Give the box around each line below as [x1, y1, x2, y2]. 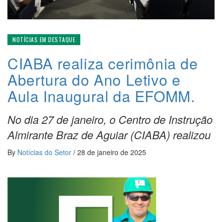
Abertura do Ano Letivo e [7, 69, 181, 91]
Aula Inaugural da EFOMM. [7, 85, 195, 107]
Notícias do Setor [17, 147, 73, 158]
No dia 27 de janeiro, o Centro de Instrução [7, 111, 213, 127]
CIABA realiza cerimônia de [7, 53, 198, 74]
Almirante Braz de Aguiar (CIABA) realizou [7, 127, 211, 143]
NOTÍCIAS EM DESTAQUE [12, 35, 75, 44]
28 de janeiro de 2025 [77, 147, 146, 158]
